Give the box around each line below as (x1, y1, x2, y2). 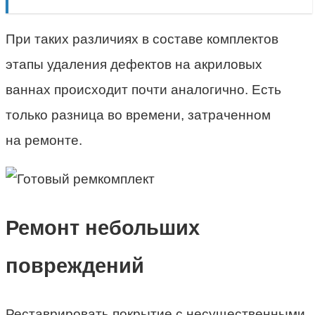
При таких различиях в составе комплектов (6, 32, 278, 47)
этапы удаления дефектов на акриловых (6, 57, 262, 72)
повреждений (6, 255, 144, 278)
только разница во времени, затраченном (6, 108, 271, 123)
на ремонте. (6, 133, 82, 148)
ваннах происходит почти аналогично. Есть (6, 82, 281, 98)
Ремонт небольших (6, 217, 200, 240)
